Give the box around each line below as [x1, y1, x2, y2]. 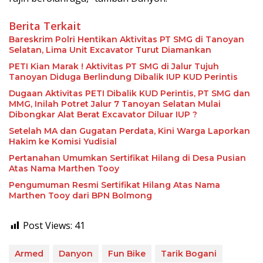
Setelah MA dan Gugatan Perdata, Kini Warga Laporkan [9, 126, 250, 137]
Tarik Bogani [161, 248, 217, 259]
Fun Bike [108, 248, 146, 259]
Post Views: [23, 219, 72, 232]
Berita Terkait [9, 19, 81, 33]
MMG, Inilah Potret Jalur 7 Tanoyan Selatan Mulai [9, 99, 221, 110]
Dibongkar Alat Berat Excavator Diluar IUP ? [9, 109, 197, 120]
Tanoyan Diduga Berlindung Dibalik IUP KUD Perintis [9, 72, 238, 83]
